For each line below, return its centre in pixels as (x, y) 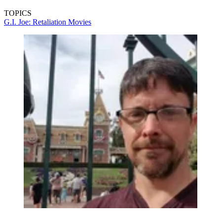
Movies (80, 22)
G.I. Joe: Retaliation (36, 22)
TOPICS (18, 13)
